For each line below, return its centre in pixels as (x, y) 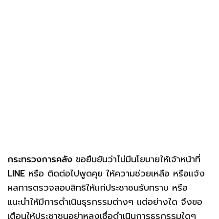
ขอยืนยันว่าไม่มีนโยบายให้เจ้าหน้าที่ (136, 159)
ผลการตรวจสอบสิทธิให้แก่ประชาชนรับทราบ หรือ (98, 187)
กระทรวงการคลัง (40, 159)
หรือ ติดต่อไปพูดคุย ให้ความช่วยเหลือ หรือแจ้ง (115, 173)
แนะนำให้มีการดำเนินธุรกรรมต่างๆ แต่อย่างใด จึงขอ (105, 202)
